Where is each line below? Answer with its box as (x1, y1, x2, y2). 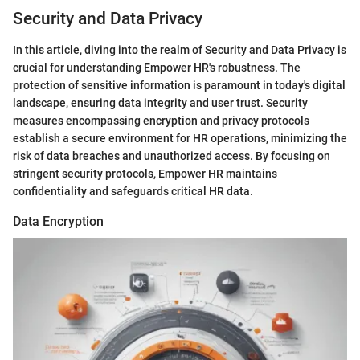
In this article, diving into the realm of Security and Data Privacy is (13, 43, 346, 56)
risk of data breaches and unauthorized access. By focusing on (13, 149, 330, 162)
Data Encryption (13, 213, 104, 229)
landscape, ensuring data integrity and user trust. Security (13, 96, 308, 109)
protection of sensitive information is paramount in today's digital (13, 78, 346, 92)
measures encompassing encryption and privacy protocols (13, 113, 309, 127)
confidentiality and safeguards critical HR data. (13, 184, 253, 198)
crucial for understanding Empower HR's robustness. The (13, 60, 301, 74)
